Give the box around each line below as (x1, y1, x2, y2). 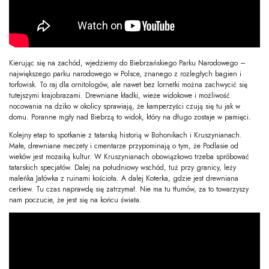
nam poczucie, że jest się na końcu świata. (9, 195, 142, 206)
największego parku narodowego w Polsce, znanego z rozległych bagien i (9, 68, 241, 80)
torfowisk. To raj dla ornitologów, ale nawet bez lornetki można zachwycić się (9, 79, 247, 91)
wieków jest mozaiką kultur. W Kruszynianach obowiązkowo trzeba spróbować (9, 151, 249, 163)
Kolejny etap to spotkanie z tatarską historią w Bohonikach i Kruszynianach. (9, 130, 242, 141)
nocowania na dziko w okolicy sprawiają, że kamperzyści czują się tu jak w (9, 101, 240, 112)
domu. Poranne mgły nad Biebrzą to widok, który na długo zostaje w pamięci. (9, 112, 251, 123)
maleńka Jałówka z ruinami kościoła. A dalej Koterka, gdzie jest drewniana (9, 173, 238, 184)
